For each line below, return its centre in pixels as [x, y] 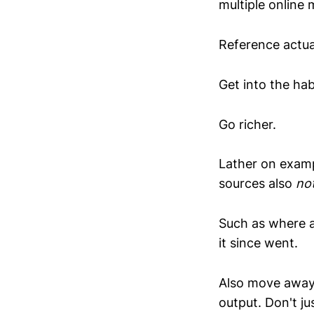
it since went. [258, 243]
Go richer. [247, 124]
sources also [257, 184]
